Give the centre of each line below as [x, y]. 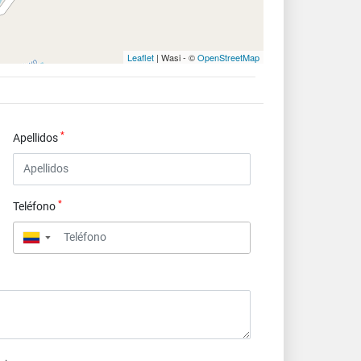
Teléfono [35, 206]
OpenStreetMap [228, 57]
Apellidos [36, 138]
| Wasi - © [176, 57]
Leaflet [141, 57]
